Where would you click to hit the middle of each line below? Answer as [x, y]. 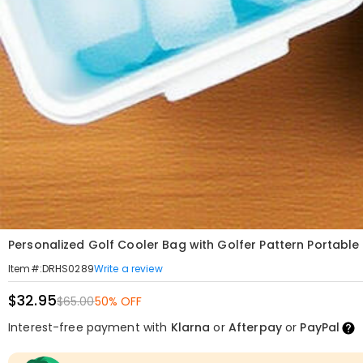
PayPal [320, 327]
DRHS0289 [68, 269]
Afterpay [255, 327]
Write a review [128, 268]
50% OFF [118, 301]
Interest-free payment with [90, 327]
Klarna [190, 327]
